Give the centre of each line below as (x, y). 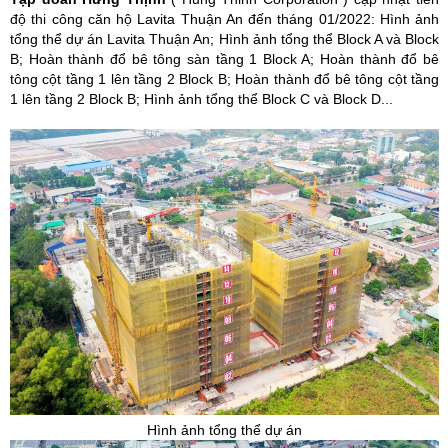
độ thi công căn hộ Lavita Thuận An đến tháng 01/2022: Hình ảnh (225, 19)
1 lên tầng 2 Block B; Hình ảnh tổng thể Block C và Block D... (201, 99)
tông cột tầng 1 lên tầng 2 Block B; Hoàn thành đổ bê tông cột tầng (225, 79)
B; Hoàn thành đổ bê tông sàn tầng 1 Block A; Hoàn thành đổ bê (225, 59)
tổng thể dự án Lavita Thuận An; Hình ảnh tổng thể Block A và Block (225, 39)
